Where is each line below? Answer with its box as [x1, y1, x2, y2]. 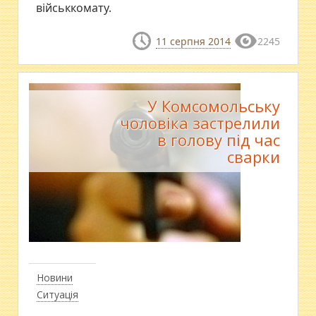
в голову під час [157, 129, 280, 150]
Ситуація [37, 288, 79, 301]
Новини [37, 271, 73, 284]
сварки [226, 146, 280, 167]
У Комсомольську [147, 95, 280, 116]
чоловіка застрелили [119, 112, 280, 133]
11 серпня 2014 [155, 34, 231, 48]
